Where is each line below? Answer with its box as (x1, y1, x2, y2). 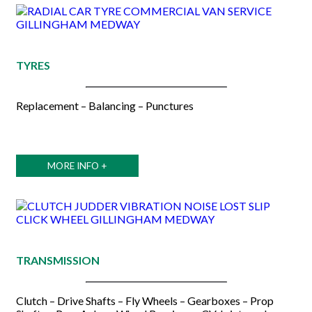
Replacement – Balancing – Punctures (16, 98, 194, 112)
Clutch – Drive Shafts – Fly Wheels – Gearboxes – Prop (16, 294, 274, 308)
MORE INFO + (47, 159, 107, 171)
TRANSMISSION (16, 253, 100, 267)
